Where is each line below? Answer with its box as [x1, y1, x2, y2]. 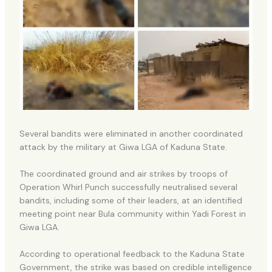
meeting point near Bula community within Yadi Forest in [19, 208, 246, 220]
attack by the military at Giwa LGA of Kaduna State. [19, 141, 227, 152]
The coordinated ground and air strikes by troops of [19, 168, 228, 180]
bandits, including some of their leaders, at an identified [19, 195, 242, 206]
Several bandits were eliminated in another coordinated [19, 127, 243, 139]
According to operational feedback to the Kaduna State [19, 248, 245, 260]
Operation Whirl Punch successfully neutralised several [19, 182, 237, 193]
